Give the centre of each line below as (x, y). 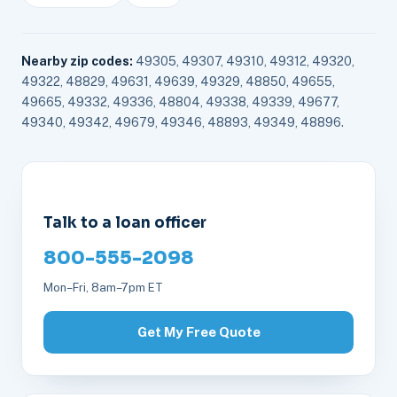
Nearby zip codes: (77, 61)
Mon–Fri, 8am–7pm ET (103, 287)
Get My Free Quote (198, 331)
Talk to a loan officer (125, 222)
